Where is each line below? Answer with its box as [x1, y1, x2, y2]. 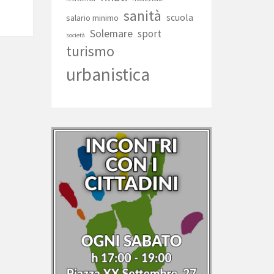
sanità [123, 7, 161, 24]
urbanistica [65, 63, 150, 86]
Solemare [89, 26, 133, 40]
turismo [65, 42, 114, 61]
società [65, 31, 85, 39]
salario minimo [65, 12, 119, 23]
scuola [166, 11, 193, 23]
